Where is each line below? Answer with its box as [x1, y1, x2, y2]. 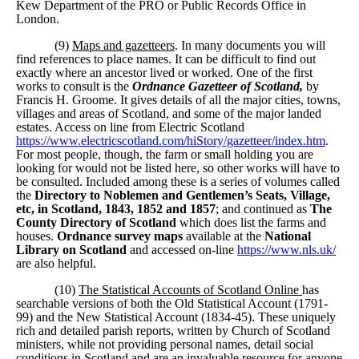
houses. [16, 228, 57, 243]
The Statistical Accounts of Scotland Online [79, 282, 302, 296]
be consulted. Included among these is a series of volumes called [16, 174, 340, 188]
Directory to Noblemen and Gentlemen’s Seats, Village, [34, 188, 330, 202]
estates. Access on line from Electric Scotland [16, 119, 244, 134]
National [261, 228, 311, 243]
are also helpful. [16, 256, 96, 270]
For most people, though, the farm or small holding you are [16, 147, 313, 161]
